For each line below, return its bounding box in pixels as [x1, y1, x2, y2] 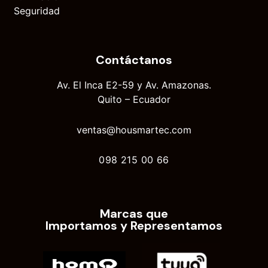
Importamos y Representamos [45, 217, 223, 233]
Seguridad [14, 4, 60, 17]
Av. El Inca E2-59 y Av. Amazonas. [57, 78, 211, 91]
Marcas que [100, 205, 168, 221]
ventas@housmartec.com [77, 124, 191, 136]
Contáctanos [96, 51, 172, 68]
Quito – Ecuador [98, 93, 170, 105]
